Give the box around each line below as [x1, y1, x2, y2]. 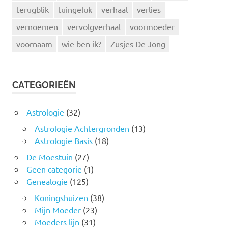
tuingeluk [58, 4, 92, 14]
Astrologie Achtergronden [34, 123, 129, 133]
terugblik [16, 4, 49, 14]
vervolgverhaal [67, 21, 121, 32]
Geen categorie [26, 163, 82, 174]
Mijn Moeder [34, 204, 81, 215]
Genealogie [26, 176, 68, 186]
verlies [137, 4, 161, 14]
